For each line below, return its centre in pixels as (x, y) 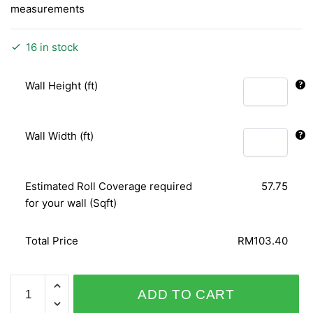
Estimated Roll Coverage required (109, 186)
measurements (48, 8)
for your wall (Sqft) (71, 203)
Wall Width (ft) (60, 136)
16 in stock (52, 47)
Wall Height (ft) (62, 85)
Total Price (52, 240)
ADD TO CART (186, 294)
